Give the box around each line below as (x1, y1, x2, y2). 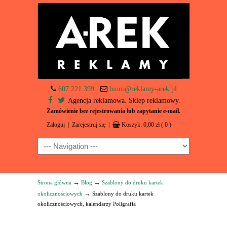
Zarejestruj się (72, 122, 105, 128)
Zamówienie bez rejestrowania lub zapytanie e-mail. (47, 108, 180, 114)
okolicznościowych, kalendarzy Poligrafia (37, 201, 136, 207)
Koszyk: (122, 122, 143, 128)
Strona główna (37, 179, 71, 185)
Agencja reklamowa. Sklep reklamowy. (66, 97, 181, 104)
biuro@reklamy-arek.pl (109, 85, 177, 93)
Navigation (37, 140, 69, 147)
